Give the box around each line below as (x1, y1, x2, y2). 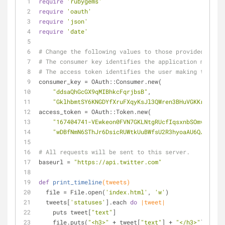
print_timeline (53, 178, 102, 186)
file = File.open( (46, 188, 105, 196)
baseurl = (39, 158, 74, 166)
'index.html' (105, 188, 148, 196)
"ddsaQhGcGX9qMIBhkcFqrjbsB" (53, 87, 148, 95)
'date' (67, 27, 88, 35)
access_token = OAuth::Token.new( (39, 107, 151, 116)
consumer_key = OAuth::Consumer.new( (39, 77, 162, 85)
